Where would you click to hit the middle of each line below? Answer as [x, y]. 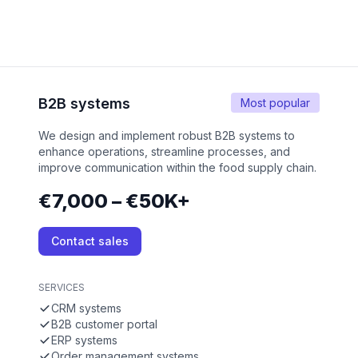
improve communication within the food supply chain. [177, 168]
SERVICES [62, 288]
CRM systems [86, 308]
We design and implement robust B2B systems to [167, 136]
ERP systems [84, 340]
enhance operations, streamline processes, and [164, 152]
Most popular [275, 103]
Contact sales [90, 241]
